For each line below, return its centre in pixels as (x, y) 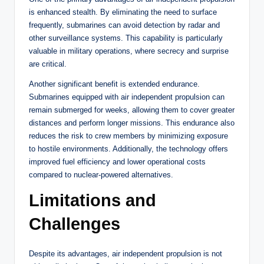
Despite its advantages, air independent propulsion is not (126, 254)
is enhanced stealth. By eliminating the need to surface (123, 12)
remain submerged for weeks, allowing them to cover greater (132, 110)
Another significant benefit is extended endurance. (114, 84)
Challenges (75, 224)
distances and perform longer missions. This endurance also (132, 123)
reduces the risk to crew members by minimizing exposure (128, 136)
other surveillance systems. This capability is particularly (126, 38)
